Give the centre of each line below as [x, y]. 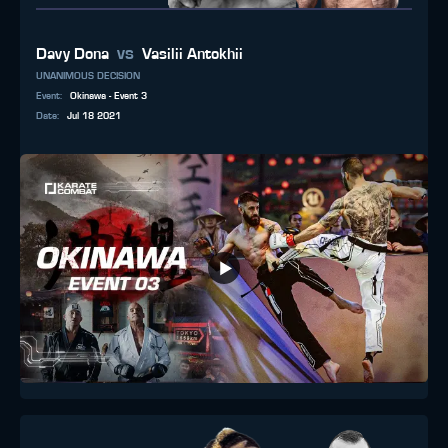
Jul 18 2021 [94, 115]
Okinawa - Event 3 [108, 95]
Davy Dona [72, 53]
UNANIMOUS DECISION [88, 75]
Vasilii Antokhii [192, 53]
